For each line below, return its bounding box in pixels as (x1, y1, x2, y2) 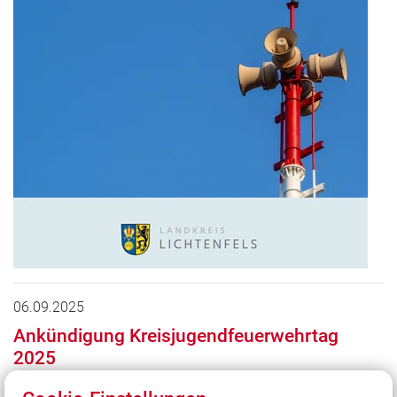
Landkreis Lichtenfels (113, 376, 213, 389)
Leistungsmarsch (223, 376, 306, 389)
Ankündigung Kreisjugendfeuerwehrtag (13, 324, 339, 347)
